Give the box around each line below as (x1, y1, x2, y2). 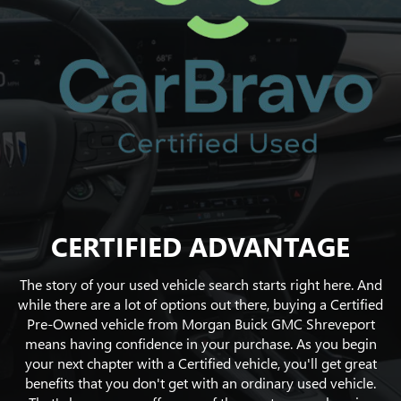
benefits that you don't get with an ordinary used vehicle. (25, 373, 376, 393)
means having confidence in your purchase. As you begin (24, 334, 377, 354)
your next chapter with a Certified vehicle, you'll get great (24, 354, 377, 373)
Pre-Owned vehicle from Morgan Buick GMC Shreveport (26, 314, 375, 334)
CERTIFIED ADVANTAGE (51, 227, 350, 264)
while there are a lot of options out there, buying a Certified (18, 294, 383, 314)
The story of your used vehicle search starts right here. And (19, 275, 382, 294)
